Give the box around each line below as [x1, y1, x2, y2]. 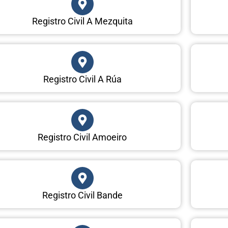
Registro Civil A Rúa [43, 73, 122, 84]
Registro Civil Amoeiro [38, 131, 127, 142]
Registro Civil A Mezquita [32, 15, 133, 26]
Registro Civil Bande [42, 189, 123, 201]
